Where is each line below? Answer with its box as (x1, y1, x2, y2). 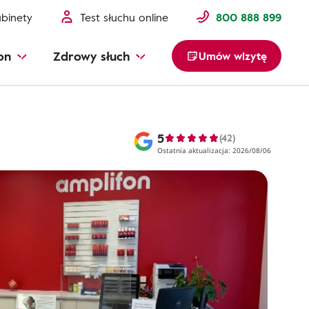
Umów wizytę (199, 48, 267, 64)
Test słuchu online (80, 9, 168, 26)
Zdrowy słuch (53, 47, 130, 65)
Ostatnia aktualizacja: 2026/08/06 (157, 146, 271, 155)
